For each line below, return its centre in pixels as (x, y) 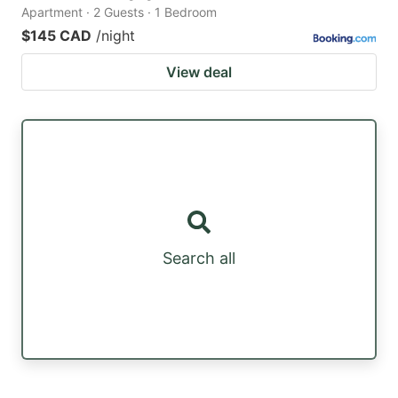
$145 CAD (56, 36)
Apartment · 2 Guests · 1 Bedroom (119, 12)
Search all (199, 259)
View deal (199, 72)
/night (115, 36)
